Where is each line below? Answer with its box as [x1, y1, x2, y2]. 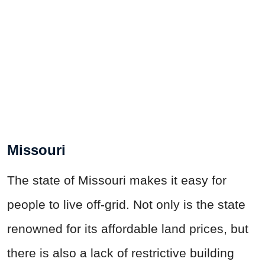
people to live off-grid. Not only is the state [7, 198, 245, 212]
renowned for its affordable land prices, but [7, 222, 248, 236]
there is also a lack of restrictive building [7, 246, 234, 260]
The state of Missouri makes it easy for [7, 173, 227, 188]
